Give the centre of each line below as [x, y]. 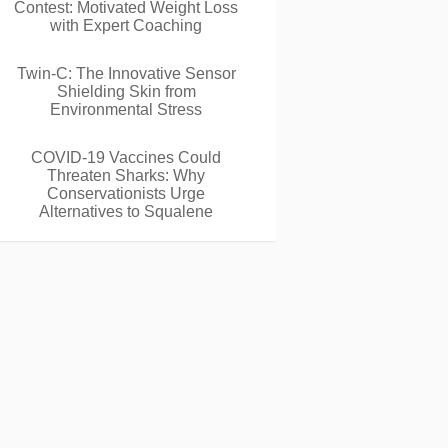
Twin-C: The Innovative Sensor [126, 73]
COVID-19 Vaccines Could [126, 157]
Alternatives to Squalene [126, 211]
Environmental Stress [126, 109]
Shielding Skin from [126, 91]
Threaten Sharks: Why [126, 175]
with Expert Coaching [126, 25]
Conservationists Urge [126, 193]
